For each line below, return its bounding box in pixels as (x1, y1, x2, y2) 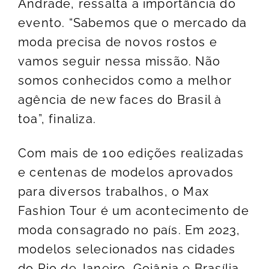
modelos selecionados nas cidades (18, 242, 236, 257)
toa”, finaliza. (18, 112, 96, 127)
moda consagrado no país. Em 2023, (18, 223, 241, 238)
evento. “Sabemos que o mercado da (18, 16, 247, 31)
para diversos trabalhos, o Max (18, 184, 209, 199)
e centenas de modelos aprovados (18, 165, 234, 180)
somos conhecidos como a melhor (18, 73, 232, 88)
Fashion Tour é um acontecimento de (18, 204, 249, 219)
